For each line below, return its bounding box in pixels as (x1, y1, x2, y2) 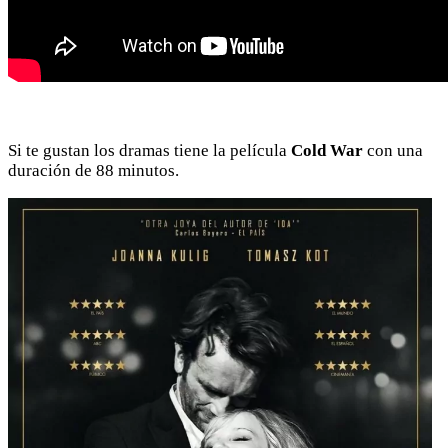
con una (363, 140, 423, 160)
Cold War (291, 140, 363, 160)
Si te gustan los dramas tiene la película (8, 140, 291, 160)
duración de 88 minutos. (8, 160, 179, 180)
